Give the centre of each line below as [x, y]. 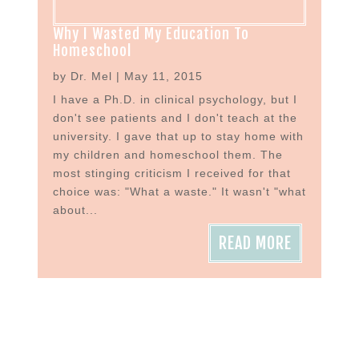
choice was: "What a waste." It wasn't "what [179, 192]
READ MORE [256, 244]
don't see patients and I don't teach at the [175, 118]
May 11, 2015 [163, 77]
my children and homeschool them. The [167, 155]
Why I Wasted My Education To [151, 34]
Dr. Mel [91, 77]
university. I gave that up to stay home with [178, 137]
